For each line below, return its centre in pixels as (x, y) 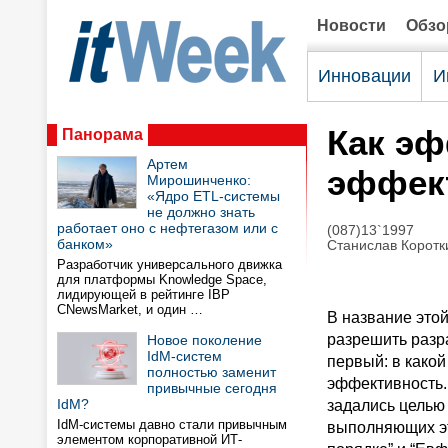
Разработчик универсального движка (169, 264)
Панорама (102, 134)
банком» (85, 244)
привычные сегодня (212, 388)
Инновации (364, 76)
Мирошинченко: (199, 180)
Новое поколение (204, 340)
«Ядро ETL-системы (213, 196)
